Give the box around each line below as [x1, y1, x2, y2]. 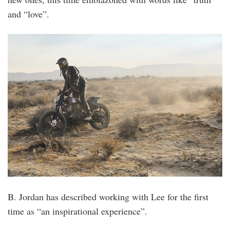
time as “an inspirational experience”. [8, 205, 147, 218]
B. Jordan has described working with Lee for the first [8, 190, 208, 203]
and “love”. [8, 7, 49, 20]
